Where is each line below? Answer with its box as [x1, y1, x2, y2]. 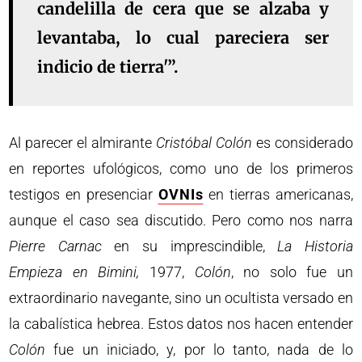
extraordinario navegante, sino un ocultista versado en [9, 289, 353, 307]
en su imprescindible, [101, 238, 278, 255]
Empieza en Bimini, [9, 263, 140, 281]
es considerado [251, 134, 353, 152]
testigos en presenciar [9, 186, 158, 204]
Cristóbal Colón [155, 134, 252, 152]
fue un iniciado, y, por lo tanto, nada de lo [45, 341, 353, 359]
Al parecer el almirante [9, 134, 156, 152]
